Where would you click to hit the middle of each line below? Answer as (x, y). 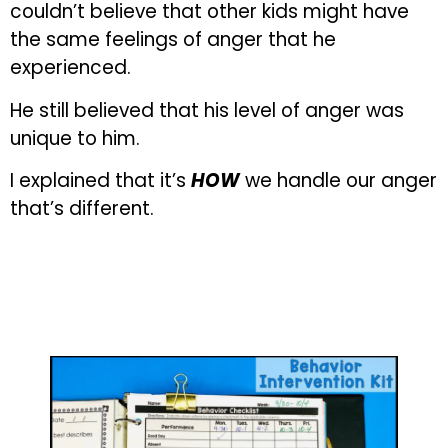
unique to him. (75, 138)
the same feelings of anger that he (173, 40)
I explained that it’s (100, 181)
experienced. (70, 68)
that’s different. (82, 209)
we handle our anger (338, 181)
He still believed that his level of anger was (207, 110)
